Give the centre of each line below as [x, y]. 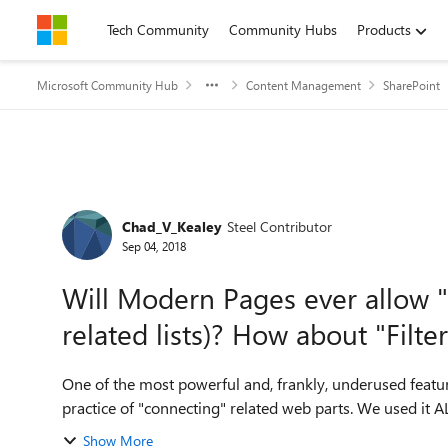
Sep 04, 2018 [154, 245]
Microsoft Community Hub [107, 85]
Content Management [303, 85]
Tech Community [158, 29]
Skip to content [103, 29]
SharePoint [411, 85]
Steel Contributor [279, 226]
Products [384, 29]
